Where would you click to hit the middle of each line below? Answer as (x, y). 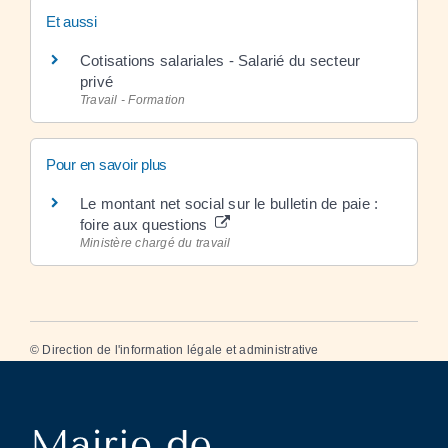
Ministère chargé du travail (155, 243)
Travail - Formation (133, 99)
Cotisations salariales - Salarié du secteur (220, 60)
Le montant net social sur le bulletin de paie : (229, 203)
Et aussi (71, 21)
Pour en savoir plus (107, 164)
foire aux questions (146, 224)
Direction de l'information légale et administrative (180, 350)
